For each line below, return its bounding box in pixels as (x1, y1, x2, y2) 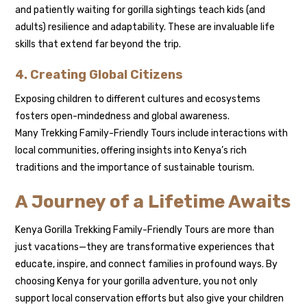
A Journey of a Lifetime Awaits (15, 191, 291, 213)
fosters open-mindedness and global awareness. (15, 110, 230, 123)
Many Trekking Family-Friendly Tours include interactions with (15, 127, 288, 140)
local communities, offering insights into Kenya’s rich (15, 145, 247, 157)
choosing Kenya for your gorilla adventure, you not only (15, 275, 258, 288)
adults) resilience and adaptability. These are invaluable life (15, 21, 275, 34)
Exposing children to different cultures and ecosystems (15, 93, 261, 106)
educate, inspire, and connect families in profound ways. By (15, 258, 278, 271)
